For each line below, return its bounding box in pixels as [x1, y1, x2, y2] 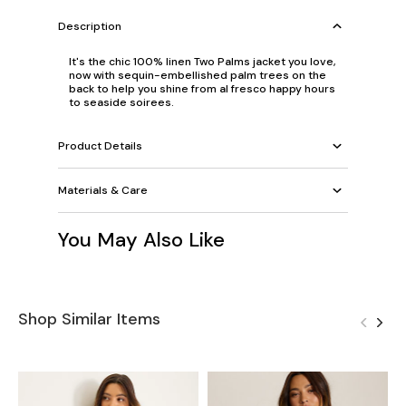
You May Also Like [58, 227, 225, 254]
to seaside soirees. [69, 95, 174, 111]
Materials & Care [58, 182, 148, 198]
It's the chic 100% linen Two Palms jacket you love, [69, 54, 336, 70]
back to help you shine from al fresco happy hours [69, 82, 335, 97]
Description [58, 18, 121, 34]
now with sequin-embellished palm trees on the [69, 68, 326, 83]
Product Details [58, 138, 142, 153]
